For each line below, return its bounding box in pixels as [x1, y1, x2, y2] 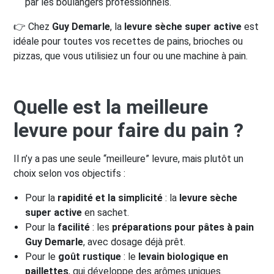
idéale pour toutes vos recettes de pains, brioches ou [13, 35, 243, 48]
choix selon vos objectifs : [13, 168, 125, 180]
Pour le [25, 251, 59, 263]
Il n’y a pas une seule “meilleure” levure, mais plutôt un [13, 153, 243, 165]
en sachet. [82, 207, 130, 219]
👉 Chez [13, 21, 52, 33]
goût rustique [58, 251, 122, 263]
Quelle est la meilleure [13, 95, 208, 119]
